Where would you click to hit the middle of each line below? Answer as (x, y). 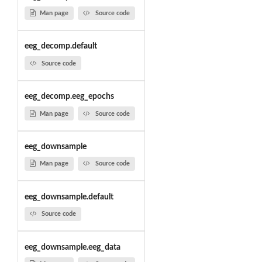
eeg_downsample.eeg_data (72, 247)
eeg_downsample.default (69, 197)
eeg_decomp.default (61, 46)
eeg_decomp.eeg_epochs (69, 97)
